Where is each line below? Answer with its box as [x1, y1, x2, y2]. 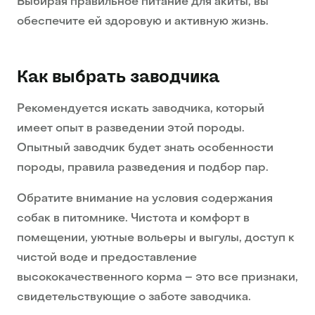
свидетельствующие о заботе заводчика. [17, 292, 251, 304]
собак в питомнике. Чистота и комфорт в [17, 213, 250, 225]
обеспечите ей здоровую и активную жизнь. [17, 16, 269, 28]
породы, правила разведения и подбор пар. [17, 162, 269, 174]
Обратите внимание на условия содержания [17, 193, 273, 205]
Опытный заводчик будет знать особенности [17, 143, 274, 155]
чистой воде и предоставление [17, 252, 197, 264]
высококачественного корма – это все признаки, [17, 272, 298, 284]
